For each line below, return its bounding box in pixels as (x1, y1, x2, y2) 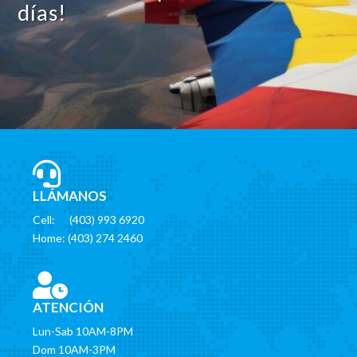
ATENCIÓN (33, 299, 104, 316)
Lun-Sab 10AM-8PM (33, 324, 134, 339)
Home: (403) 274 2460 (33, 231, 143, 245)
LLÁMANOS (33, 187, 108, 205)
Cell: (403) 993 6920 (33, 213, 145, 227)
